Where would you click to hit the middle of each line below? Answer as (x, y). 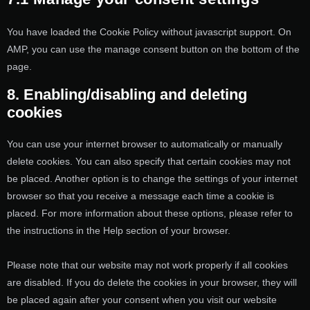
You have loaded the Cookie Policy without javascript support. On (149, 32)
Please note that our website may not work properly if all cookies (147, 265)
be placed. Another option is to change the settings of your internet (152, 179)
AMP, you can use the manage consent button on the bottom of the (153, 49)
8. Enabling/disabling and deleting (127, 95)
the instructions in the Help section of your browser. (119, 231)
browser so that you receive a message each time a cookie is (140, 196)
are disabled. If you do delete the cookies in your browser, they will (152, 283)
